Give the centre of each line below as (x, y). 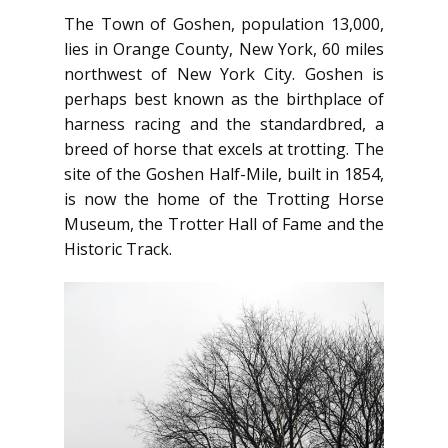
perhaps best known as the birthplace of (224, 99)
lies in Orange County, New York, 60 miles (224, 49)
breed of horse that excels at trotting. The (224, 149)
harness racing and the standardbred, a (224, 124)
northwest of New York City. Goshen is (224, 74)
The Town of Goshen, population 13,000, (224, 24)
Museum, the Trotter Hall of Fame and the (224, 224)
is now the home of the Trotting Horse (224, 199)
